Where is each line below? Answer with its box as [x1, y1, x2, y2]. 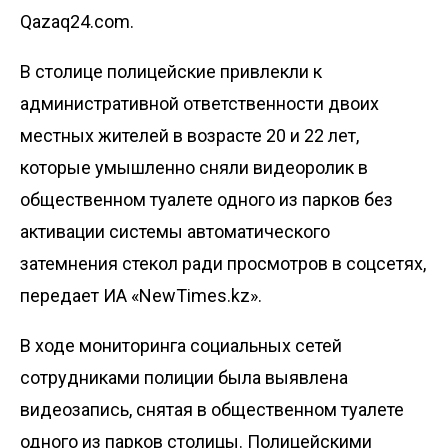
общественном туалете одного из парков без [20, 188, 393, 210]
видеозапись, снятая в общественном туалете [20, 398, 404, 420]
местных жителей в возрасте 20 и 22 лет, [20, 124, 359, 146]
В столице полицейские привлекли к [20, 60, 322, 82]
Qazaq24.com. [20, 10, 134, 32]
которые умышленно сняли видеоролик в [20, 156, 368, 178]
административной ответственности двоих [20, 92, 379, 114]
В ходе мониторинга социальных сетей [20, 334, 342, 356]
